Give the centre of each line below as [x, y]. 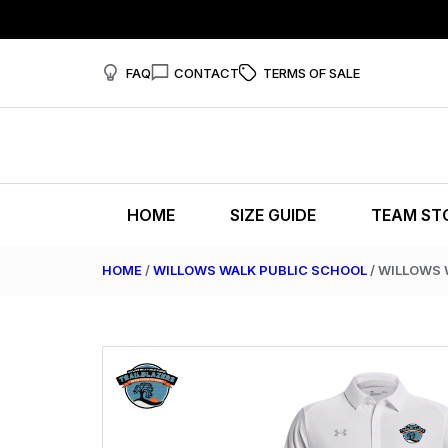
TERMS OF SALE [311, 72]
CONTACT [206, 72]
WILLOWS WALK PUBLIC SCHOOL [260, 270]
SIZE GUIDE [273, 215]
